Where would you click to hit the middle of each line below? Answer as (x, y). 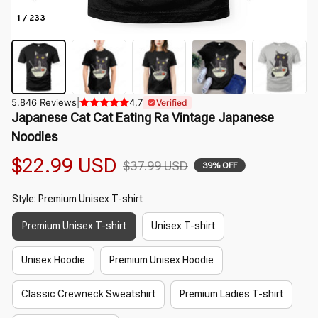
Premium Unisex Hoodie (161, 260)
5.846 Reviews (44, 102)
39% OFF (220, 166)
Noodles (34, 136)
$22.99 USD (64, 165)
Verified (172, 102)
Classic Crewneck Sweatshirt (88, 294)
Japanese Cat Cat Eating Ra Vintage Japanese (143, 117)
